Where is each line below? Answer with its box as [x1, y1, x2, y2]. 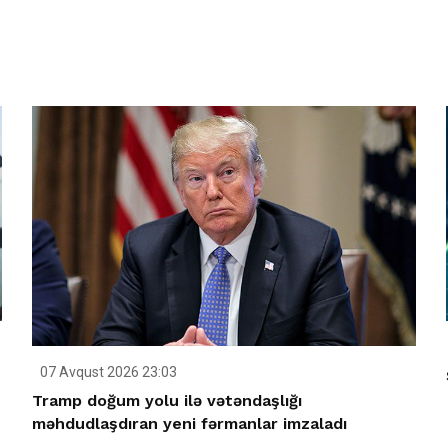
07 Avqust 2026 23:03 [37, 364, 178, 381]
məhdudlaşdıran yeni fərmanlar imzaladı [32, 414, 348, 434]
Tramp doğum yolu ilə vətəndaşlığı [32, 391, 303, 411]
